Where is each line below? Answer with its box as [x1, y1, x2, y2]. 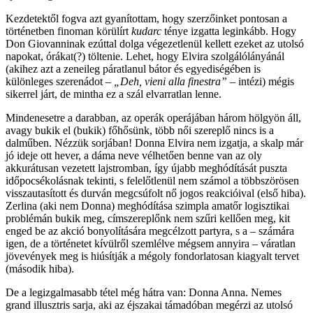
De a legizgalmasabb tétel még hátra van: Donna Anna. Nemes [6, 286, 282, 299]
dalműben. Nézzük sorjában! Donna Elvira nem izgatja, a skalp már [6, 137, 303, 150]
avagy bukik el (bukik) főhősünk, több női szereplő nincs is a [6, 124, 274, 137]
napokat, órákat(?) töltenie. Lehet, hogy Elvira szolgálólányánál [6, 50, 284, 63]
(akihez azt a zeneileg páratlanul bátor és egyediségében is [6, 63, 261, 75]
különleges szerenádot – [6, 75, 114, 88]
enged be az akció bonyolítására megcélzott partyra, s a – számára [6, 225, 294, 238]
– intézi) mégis [227, 75, 294, 88]
